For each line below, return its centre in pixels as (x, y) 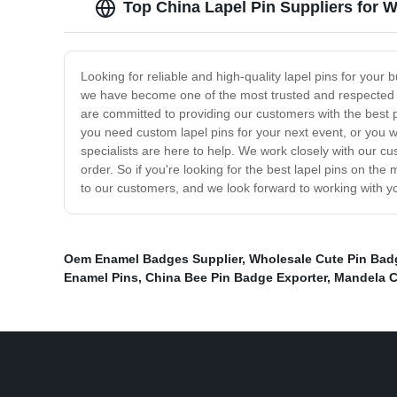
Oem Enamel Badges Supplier (153, 259)
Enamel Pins (101, 278)
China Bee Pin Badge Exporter (236, 278)
